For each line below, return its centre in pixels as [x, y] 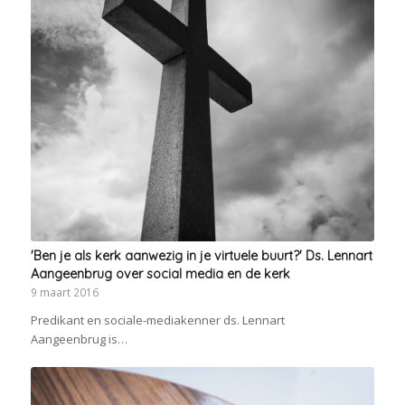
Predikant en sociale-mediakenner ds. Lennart [157, 320]
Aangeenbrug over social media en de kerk [160, 273]
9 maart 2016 [64, 292]
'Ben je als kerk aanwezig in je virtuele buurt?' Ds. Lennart [201, 255]
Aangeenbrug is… [79, 339]
